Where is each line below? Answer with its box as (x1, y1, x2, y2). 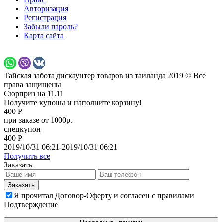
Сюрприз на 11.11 (4, 89, 64, 98)
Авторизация (24, 4, 68, 13)
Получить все (4, 151, 50, 160)
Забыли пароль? (24, 22, 78, 31)
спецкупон (4, 124, 41, 133)
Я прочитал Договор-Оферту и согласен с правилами (14, 191, 194, 200)
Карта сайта (24, 31, 64, 40)
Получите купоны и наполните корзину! (4, 98, 142, 107)
